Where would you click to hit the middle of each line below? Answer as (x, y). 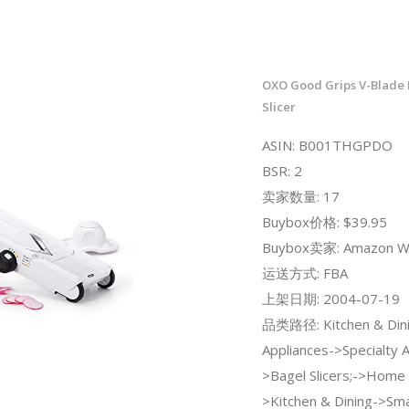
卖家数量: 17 (300, 196)
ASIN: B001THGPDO (327, 145)
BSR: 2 (282, 170)
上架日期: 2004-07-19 (330, 298)
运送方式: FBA (304, 273)
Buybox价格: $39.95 (324, 221)
